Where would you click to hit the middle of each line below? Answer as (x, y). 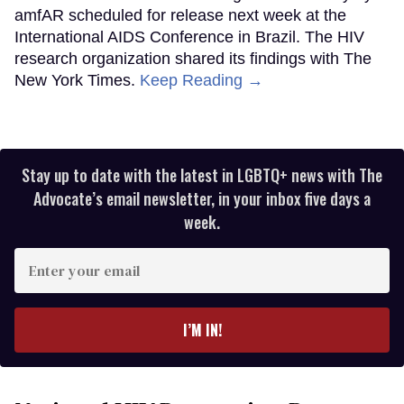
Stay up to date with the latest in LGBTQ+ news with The (202, 175)
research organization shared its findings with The (193, 59)
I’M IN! (202, 331)
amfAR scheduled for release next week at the (180, 16)
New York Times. (77, 81)
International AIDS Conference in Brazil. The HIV (189, 37)
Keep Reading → (202, 81)
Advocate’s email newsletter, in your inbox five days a (202, 199)
